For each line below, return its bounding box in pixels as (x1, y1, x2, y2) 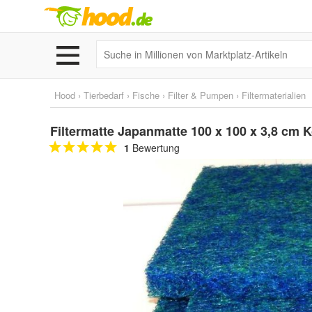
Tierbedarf (84, 88, 124, 102)
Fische (132, 88, 159, 102)
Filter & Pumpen (168, 88, 233, 102)
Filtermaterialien (242, 88, 306, 102)
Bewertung (130, 141, 180, 155)
